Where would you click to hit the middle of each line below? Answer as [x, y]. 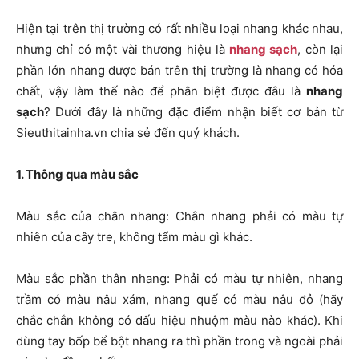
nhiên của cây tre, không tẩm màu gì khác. [134, 237]
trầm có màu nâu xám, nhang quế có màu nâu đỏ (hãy [179, 300]
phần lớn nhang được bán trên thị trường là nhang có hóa [179, 71]
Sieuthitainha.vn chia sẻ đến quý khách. [128, 133]
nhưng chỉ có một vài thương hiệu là [121, 50]
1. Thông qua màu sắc [77, 175]
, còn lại [321, 50]
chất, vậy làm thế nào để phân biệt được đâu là [161, 91]
